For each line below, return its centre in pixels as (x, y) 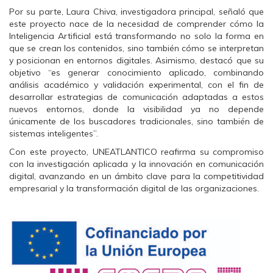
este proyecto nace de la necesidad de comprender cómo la (136, 24)
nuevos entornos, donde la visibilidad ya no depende (136, 109)
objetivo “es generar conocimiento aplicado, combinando (136, 73)
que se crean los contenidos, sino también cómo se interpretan (136, 48)
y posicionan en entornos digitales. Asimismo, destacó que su (136, 60)
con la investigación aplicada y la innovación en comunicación (136, 164)
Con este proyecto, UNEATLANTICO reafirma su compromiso (136, 152)
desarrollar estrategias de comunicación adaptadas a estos (136, 97)
